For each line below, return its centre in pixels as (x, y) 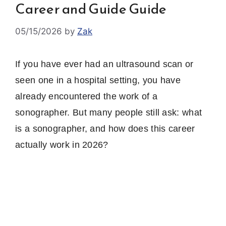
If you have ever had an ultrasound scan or (104, 64)
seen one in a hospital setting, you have (98, 80)
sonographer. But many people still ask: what (109, 112)
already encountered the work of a (86, 96)
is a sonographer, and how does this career (105, 128)
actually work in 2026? (62, 145)
